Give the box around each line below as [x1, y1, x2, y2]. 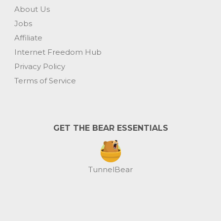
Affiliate [14, 33, 42, 42]
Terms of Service [14, 75, 76, 85]
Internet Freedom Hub [14, 47, 102, 57]
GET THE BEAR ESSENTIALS [53, 123, 168, 133]
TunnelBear [88, 164, 133, 174]
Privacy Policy [14, 61, 65, 71]
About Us [14, 4, 50, 14]
